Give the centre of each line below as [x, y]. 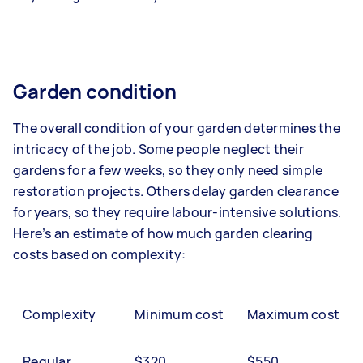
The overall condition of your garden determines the [177, 128]
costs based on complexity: [100, 255]
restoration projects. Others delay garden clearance [176, 192]
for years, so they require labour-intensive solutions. [177, 213]
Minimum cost [179, 315]
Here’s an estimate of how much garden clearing [163, 234]
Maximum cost [293, 315]
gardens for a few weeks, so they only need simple [168, 171]
